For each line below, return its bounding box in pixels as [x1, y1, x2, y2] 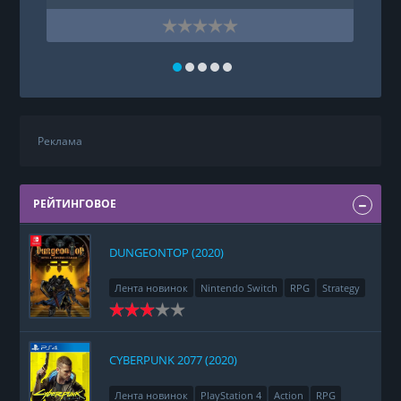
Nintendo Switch [200, 281, 278, 295]
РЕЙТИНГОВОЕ [33, 196, 117, 212]
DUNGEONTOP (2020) [109, 244, 225, 261]
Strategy [322, 281, 361, 295]
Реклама [38, 133, 83, 149]
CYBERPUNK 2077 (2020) [109, 352, 238, 369]
